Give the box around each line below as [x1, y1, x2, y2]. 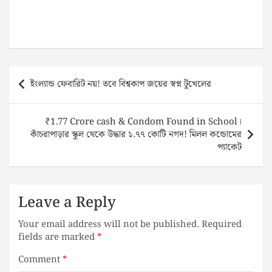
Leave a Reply [18, 191, 116, 215]
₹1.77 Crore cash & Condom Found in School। [45, 115, 242, 130]
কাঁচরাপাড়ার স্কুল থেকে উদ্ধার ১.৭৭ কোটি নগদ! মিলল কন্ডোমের [30, 127, 242, 143]
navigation [8, 80, 78, 102]
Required [202, 217, 242, 233]
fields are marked [18, 230, 97, 245]
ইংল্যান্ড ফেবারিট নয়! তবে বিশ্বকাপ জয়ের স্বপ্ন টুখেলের [30, 77, 211, 92]
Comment [18, 253, 63, 268]
